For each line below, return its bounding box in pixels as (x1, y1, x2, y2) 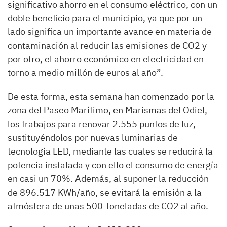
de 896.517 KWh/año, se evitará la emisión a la (8, 186, 202, 199)
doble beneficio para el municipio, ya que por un (8, 12, 202, 24)
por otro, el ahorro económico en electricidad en (8, 53, 204, 65)
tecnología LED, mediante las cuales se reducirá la (8, 145, 213, 158)
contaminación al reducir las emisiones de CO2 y (8, 40, 207, 52)
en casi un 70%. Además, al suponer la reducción (8, 173, 209, 185)
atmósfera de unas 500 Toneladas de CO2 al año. (8, 200, 208, 212)
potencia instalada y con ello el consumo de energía (8, 159, 218, 171)
